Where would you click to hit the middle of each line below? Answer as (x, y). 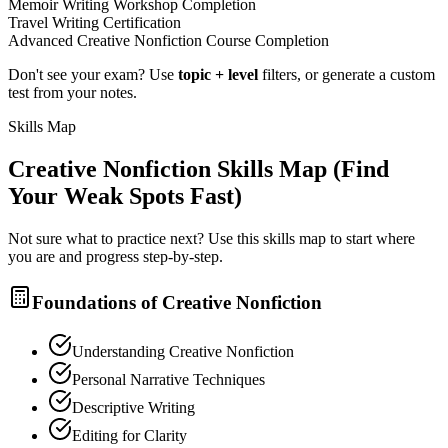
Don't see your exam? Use (91, 75)
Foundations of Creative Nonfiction (177, 302)
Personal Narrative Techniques (168, 379)
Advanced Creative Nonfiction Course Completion (168, 41)
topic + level (218, 75)
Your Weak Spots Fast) (125, 196)
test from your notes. (72, 93)
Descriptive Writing (133, 407)
